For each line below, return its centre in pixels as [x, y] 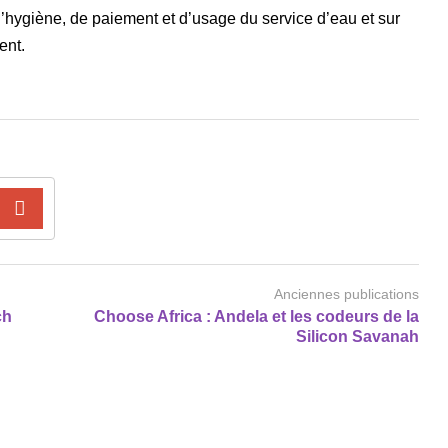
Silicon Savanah [357, 336]
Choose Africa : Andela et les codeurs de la [256, 316]
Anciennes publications [346, 293]
